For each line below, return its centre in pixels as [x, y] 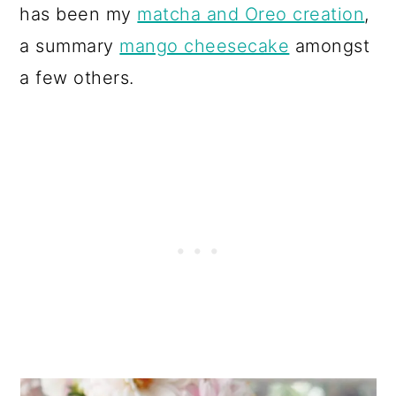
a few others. [77, 78]
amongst [330, 46]
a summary [70, 46]
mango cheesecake [205, 46]
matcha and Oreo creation [251, 14]
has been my [79, 14]
